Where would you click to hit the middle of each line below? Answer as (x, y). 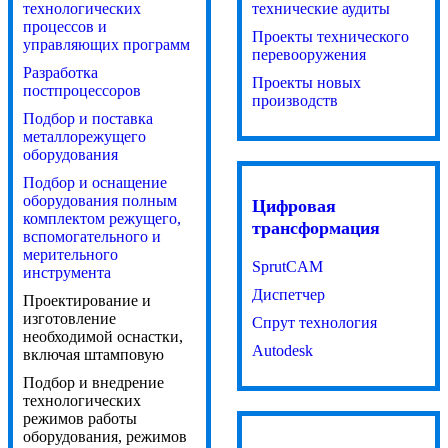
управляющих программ (106, 45)
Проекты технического (330, 37)
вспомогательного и (92, 237)
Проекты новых (306, 83)
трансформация (315, 228)
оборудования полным (100, 201)
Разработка (60, 73)
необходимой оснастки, (103, 337)
